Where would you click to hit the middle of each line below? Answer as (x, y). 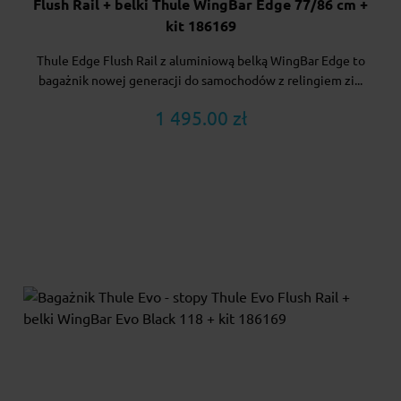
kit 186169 (200, 26)
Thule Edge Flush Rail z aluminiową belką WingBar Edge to (200, 60)
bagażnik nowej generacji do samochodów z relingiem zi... (200, 80)
